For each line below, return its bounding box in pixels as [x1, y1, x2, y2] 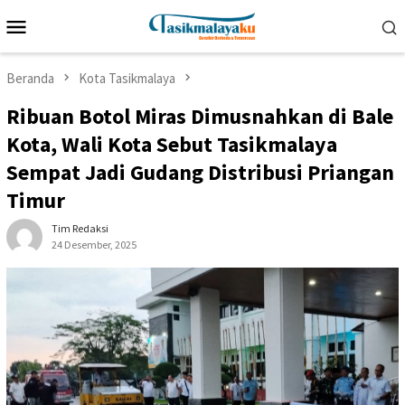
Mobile [29, 33, 100, 66]
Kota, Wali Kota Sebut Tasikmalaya [6, 130, 337, 159]
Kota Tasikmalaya [79, 70, 175, 87]
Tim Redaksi [52, 221, 108, 236]
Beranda [6, 70, 54, 87]
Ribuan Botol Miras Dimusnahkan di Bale [6, 102, 393, 131]
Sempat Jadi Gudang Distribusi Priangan [6, 158, 394, 187]
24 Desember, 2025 [52, 238, 137, 252]
